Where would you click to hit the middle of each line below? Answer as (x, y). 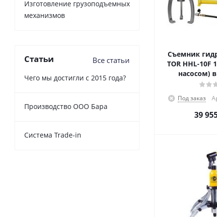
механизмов (45, 15)
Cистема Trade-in (53, 135)
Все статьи (111, 60)
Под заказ (192, 98)
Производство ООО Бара (66, 106)
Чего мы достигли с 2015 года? (75, 78)
